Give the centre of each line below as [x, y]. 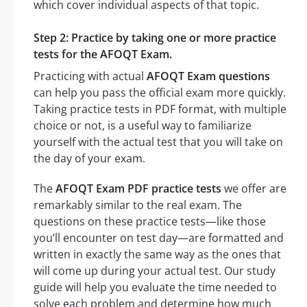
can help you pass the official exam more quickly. [160, 92]
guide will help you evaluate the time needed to [155, 287]
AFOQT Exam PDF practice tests [138, 188]
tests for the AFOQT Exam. [103, 54]
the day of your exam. [89, 158]
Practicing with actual [90, 76]
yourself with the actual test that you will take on [158, 142]
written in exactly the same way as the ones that [157, 254]
